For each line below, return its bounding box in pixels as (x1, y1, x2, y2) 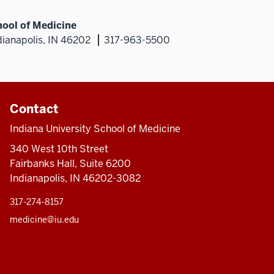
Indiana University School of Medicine (9, 122, 180, 135)
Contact (9, 100, 59, 117)
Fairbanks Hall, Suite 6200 (9, 157, 131, 170)
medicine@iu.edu (9, 213, 79, 225)
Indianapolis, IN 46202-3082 (9, 171, 141, 185)
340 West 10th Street (9, 142, 108, 155)
